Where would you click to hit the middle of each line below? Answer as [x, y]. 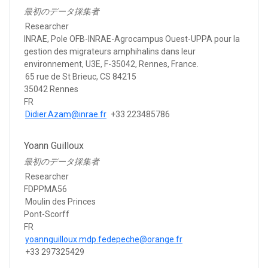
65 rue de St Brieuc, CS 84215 [81, 76]
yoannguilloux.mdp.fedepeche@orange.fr [104, 239]
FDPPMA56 [45, 189]
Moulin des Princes [60, 201]
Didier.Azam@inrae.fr [66, 114]
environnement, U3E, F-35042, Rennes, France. [111, 64]
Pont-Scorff [47, 214]
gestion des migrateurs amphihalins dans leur [110, 51]
